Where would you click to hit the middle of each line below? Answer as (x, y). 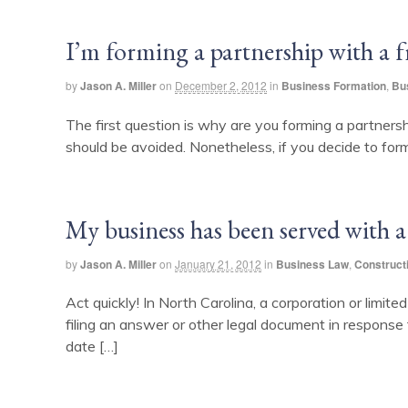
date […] (92, 347)
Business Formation (334, 85)
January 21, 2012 (218, 263)
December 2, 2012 (221, 85)
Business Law (312, 264)
